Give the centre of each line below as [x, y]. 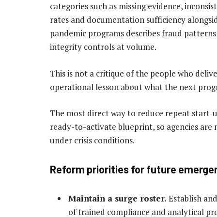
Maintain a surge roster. [117, 198]
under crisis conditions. [92, 140]
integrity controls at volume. [103, 47]
